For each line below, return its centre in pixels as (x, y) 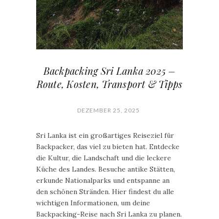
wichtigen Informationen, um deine (93, 203)
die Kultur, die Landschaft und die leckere (104, 158)
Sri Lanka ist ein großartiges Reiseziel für (105, 136)
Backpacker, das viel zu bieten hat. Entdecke (108, 147)
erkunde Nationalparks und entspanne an (103, 181)
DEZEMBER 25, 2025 (108, 110)
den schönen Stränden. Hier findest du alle (105, 192)
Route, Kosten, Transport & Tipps (109, 84)
